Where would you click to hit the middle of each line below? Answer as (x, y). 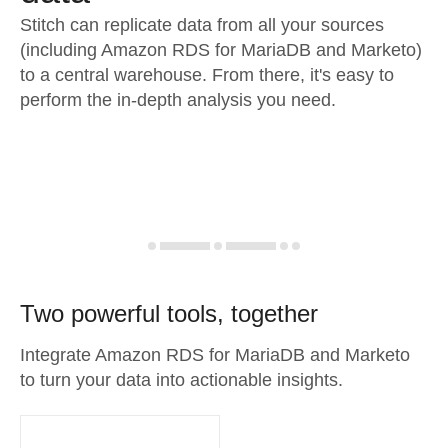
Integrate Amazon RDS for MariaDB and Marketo (215, 355)
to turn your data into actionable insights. (181, 380)
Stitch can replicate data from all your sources (202, 25)
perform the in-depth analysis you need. (178, 100)
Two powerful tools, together (169, 313)
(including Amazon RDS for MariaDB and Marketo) (221, 50)
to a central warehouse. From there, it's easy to (207, 75)
